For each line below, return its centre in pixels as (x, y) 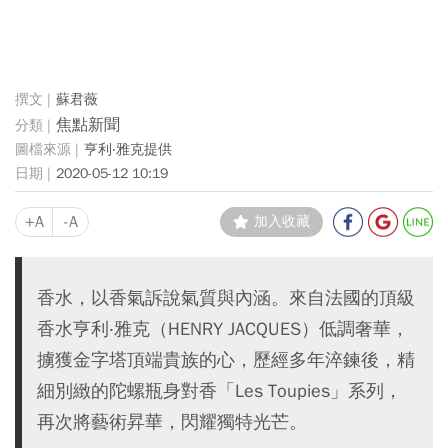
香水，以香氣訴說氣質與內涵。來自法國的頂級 (226, 297)
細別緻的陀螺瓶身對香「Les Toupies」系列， (219, 390)
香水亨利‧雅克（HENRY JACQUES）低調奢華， (223, 328)
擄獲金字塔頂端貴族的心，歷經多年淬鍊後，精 (226, 359)
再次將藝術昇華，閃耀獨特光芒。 (172, 421)
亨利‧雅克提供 (128, 149)
